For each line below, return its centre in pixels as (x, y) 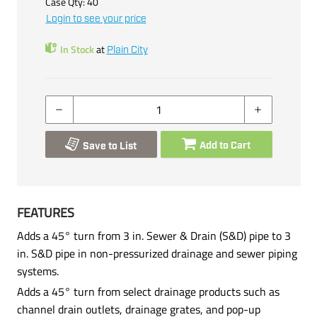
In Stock (77, 49)
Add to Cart (225, 145)
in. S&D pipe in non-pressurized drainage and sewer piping (157, 253)
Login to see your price (96, 19)
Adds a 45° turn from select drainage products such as (148, 291)
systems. (38, 271)
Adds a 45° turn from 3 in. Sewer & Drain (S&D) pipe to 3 (154, 235)
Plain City (127, 50)
